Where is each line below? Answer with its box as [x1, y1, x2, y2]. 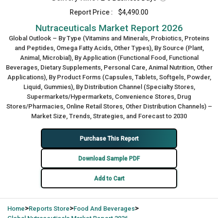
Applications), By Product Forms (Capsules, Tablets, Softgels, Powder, [7, 73, 211, 81]
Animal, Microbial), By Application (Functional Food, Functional [19, 54, 199, 61]
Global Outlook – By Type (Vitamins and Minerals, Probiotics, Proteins [9, 35, 209, 42]
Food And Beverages [73, 205, 135, 212]
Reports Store [29, 205, 70, 212]
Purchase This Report [79, 135, 139, 142]
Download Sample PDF [78, 155, 140, 162]
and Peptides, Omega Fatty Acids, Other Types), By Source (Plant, [14, 44, 204, 52]
